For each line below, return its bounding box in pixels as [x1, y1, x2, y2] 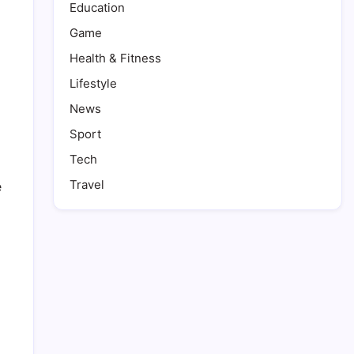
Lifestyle [70, 76, 117, 92]
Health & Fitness [70, 51, 161, 66]
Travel [70, 177, 104, 193]
